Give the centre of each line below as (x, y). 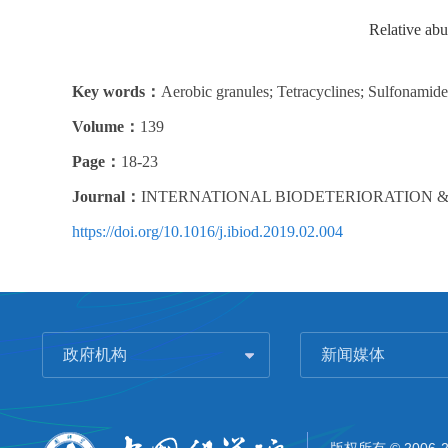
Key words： (116, 91)
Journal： (106, 196)
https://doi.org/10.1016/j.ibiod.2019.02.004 (207, 231)
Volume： (106, 126)
